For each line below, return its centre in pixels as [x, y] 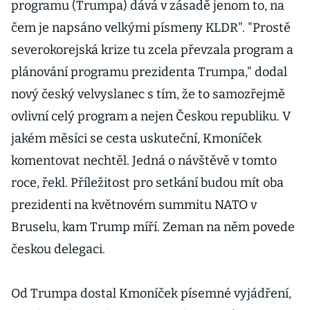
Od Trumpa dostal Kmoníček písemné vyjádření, [151, 293]
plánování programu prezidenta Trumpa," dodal [149, 72]
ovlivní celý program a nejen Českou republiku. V [151, 116]
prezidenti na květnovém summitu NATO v [134, 205]
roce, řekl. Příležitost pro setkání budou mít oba [147, 183]
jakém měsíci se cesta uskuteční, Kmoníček [136, 138]
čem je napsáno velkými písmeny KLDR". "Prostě [151, 28]
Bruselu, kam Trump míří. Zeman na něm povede [153, 227]
